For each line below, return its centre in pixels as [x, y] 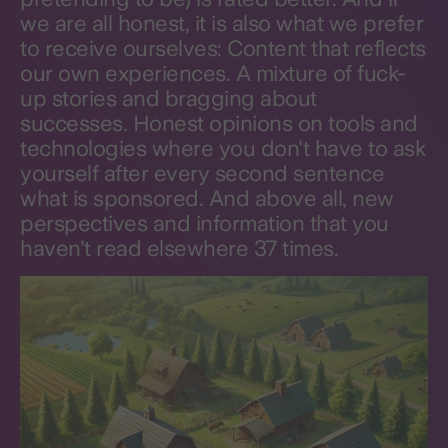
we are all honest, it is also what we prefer [221, 23]
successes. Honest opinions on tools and [219, 123]
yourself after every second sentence [202, 173]
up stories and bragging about [168, 98]
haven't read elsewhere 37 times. [179, 248]
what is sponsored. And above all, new [207, 198]
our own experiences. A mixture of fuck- [213, 73]
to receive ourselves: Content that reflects [223, 48]
